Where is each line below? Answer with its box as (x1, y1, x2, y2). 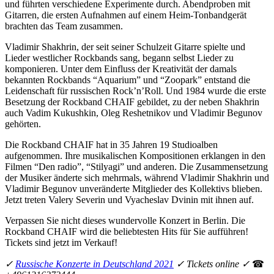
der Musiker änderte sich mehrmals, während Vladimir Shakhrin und (5, 172, 269, 183)
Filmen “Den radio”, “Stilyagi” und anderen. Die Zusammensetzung (5, 161, 268, 172)
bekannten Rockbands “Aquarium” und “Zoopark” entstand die (5, 74, 250, 85)
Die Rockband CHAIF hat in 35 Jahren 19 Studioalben (5, 139, 218, 150)
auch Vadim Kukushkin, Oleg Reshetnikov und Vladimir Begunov (5, 107, 262, 118)
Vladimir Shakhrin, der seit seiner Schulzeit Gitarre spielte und (5, 41, 245, 52)
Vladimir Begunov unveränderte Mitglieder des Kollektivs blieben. (5, 183, 262, 194)
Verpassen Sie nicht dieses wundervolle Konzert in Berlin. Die (5, 215, 245, 226)
